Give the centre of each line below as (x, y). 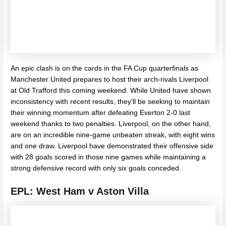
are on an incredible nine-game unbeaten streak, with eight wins (113, 135)
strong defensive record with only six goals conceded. (97, 168)
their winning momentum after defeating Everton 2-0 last (101, 113)
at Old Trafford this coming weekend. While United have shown (111, 91)
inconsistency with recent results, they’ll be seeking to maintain (110, 102)
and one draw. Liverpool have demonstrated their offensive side (112, 146)
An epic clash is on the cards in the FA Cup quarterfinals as (105, 69)
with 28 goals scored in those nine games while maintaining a (108, 157)
